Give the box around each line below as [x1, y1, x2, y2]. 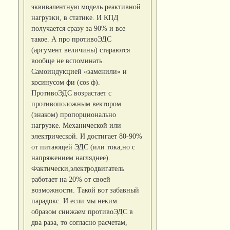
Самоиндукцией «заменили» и [31, 67, 127, 75]
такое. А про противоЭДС [31, 34, 112, 43]
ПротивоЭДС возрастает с [31, 88, 112, 97]
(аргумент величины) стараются [31, 45, 130, 54]
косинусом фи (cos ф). [31, 78, 101, 86]
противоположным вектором [31, 99, 122, 108]
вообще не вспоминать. [31, 56, 105, 65]
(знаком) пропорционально [31, 110, 117, 119]
